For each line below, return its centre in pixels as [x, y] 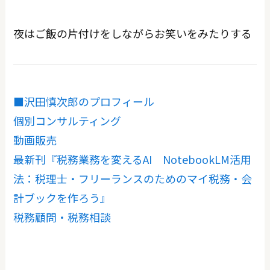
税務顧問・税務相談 [62, 217]
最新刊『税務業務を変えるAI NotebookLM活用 [133, 159]
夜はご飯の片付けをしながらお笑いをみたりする [133, 33]
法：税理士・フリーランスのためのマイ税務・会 [133, 179]
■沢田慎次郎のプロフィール [84, 102]
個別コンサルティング [67, 121]
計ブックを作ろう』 [62, 198]
